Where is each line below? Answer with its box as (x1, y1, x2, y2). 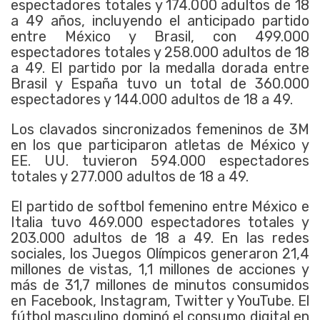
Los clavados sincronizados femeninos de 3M (11, 121, 309, 139)
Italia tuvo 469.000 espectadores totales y (11, 214, 309, 231)
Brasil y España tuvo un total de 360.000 (11, 75, 309, 93)
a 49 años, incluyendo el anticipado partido (11, 12, 309, 30)
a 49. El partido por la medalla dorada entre (11, 59, 309, 77)
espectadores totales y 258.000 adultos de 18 (11, 44, 309, 61)
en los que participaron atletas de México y (11, 136, 309, 154)
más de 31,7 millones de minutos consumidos (11, 276, 309, 294)
